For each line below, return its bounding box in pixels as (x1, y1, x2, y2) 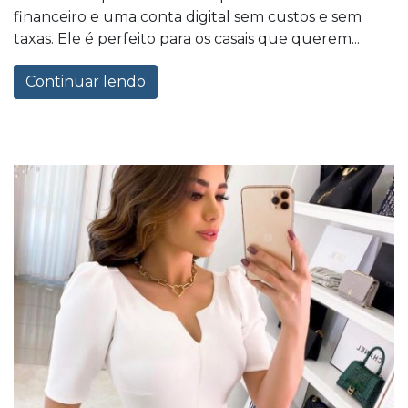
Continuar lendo (25, 72, 146, 90)
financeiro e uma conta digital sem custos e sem (14, 7, 362, 25)
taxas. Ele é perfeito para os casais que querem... (14, 29, 360, 47)
